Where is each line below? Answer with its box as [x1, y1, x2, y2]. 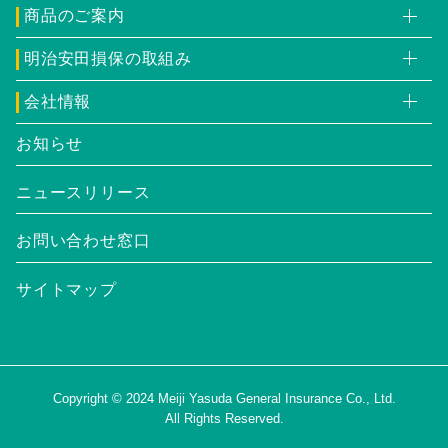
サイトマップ [16, 280, 117, 298]
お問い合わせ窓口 [16, 232, 151, 250]
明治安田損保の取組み [24, 49, 193, 67]
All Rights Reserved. [164, 410, 284, 426]
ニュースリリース [16, 183, 151, 201]
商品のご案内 [24, 7, 125, 25]
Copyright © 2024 [52, 390, 158, 406]
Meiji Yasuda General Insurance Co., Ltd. [157, 390, 396, 406]
